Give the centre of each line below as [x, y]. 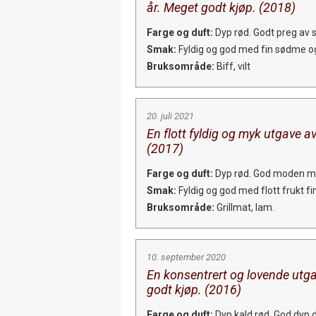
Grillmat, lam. [244, 207]
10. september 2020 [186, 257]
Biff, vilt [232, 66]
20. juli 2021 [170, 116]
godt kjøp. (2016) [194, 289]
